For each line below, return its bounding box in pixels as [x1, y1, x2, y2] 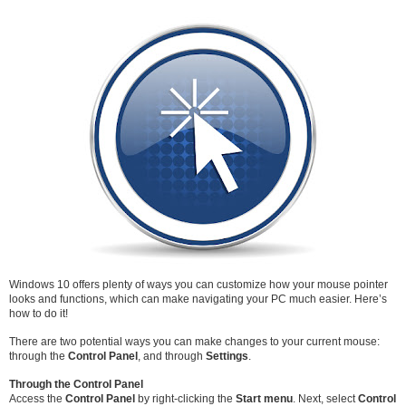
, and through [138, 349, 206, 362]
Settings [206, 349, 248, 362]
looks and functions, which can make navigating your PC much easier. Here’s [9, 292, 387, 305]
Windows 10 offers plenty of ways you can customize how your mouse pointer [9, 277, 388, 291]
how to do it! [9, 306, 68, 320]
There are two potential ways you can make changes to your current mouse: [9, 334, 380, 348]
